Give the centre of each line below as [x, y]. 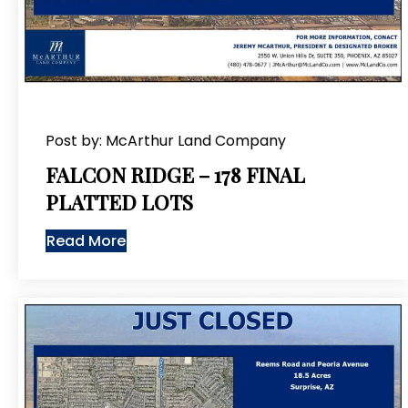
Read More [86, 241]
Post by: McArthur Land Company [166, 141]
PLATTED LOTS [119, 203]
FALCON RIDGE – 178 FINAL [175, 175]
